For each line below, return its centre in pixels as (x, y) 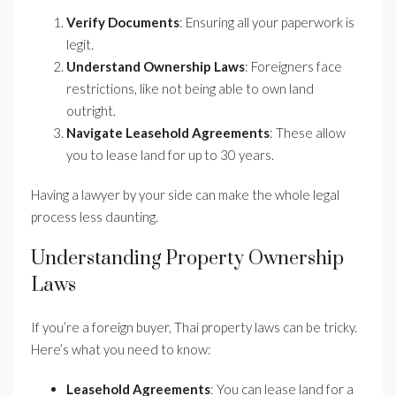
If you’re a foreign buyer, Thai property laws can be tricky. (194, 327)
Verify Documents (123, 23)
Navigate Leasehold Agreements (168, 133)
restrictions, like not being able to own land (190, 89)
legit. (80, 45)
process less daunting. (95, 217)
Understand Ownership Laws (156, 67)
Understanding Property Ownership (187, 259)
